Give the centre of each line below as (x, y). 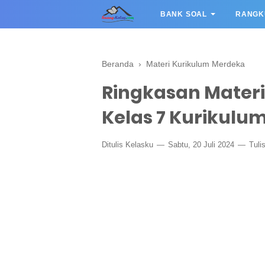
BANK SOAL (184, 14)
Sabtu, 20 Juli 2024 (201, 145)
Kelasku (139, 145)
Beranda (118, 64)
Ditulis (114, 145)
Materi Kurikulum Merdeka (195, 64)
